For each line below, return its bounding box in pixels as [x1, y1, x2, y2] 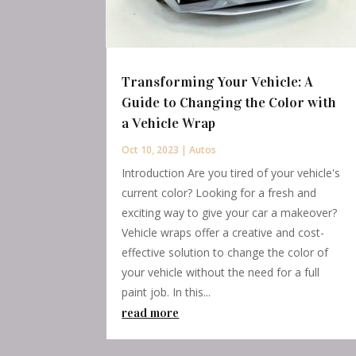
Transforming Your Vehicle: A [122, 73, 314, 91]
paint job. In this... [122, 284, 211, 300]
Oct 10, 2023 [122, 143, 180, 157]
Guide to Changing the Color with [122, 94, 337, 112]
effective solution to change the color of [122, 245, 329, 261]
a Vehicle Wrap [122, 114, 216, 133]
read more [122, 305, 180, 321]
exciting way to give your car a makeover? [122, 205, 338, 221]
